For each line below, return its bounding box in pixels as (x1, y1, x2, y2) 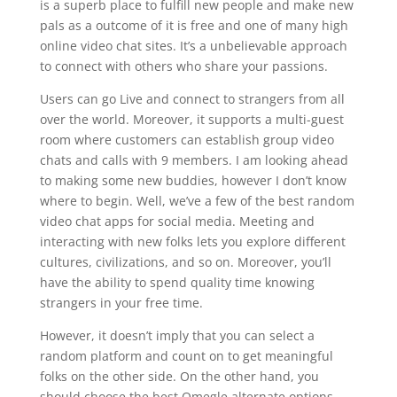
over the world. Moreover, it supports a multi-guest (39, 111, 344, 128)
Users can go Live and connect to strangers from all (39, 90, 345, 107)
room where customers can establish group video (39, 131, 334, 148)
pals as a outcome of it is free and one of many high (39, 17, 348, 34)
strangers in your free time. (39, 294, 203, 311)
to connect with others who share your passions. (39, 58, 328, 74)
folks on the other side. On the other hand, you (39, 368, 319, 385)
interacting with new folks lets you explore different (39, 233, 346, 250)
